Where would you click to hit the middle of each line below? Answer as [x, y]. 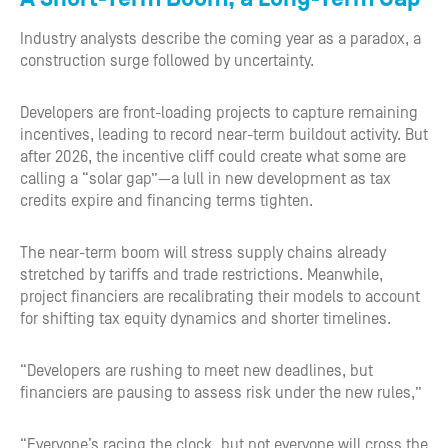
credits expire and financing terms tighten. [166, 201]
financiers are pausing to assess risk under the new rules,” [221, 393]
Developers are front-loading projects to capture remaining [219, 113]
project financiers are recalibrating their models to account [220, 297]
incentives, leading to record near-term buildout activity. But [224, 135]
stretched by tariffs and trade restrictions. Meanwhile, [201, 275]
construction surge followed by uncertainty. [167, 61]
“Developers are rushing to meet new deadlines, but [196, 371]
